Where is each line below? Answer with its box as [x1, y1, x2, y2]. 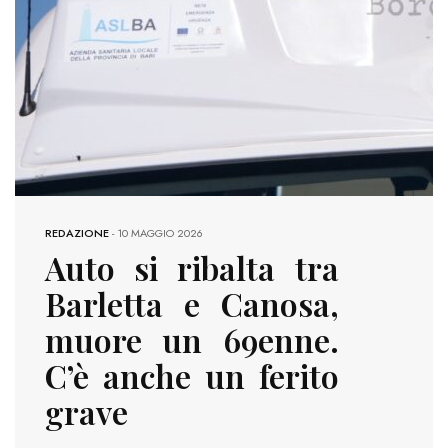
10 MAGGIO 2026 [117, 225, 203, 242]
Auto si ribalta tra [45, 246, 339, 290]
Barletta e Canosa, [45, 282, 339, 326]
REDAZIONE [45, 225, 109, 242]
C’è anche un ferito [45, 354, 339, 398]
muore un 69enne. [45, 318, 339, 362]
